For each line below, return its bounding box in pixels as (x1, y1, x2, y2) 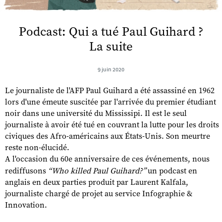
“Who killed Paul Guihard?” (48, 166, 146, 176)
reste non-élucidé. (5, 142, 69, 153)
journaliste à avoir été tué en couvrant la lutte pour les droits (5, 119, 219, 130)
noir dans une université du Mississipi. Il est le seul (5, 108, 187, 118)
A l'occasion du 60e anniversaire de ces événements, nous (5, 154, 210, 164)
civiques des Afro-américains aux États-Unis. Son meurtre (5, 131, 210, 141)
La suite (89, 39, 133, 55)
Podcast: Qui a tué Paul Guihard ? (18, 24, 203, 40)
